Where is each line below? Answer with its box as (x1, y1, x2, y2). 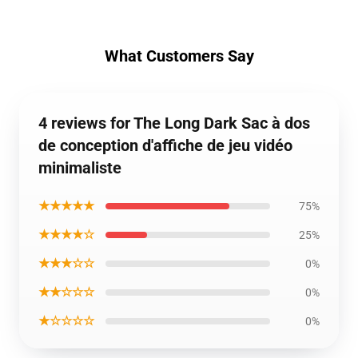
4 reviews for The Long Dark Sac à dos (38, 113, 310, 133)
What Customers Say (104, 46, 254, 66)
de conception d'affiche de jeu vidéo (38, 136, 292, 155)
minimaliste (38, 158, 121, 177)
